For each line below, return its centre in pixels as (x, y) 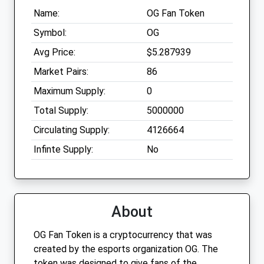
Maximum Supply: (70, 91)
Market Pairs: (61, 72)
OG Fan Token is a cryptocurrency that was (123, 235)
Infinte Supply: (63, 150)
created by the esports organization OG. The (126, 249)
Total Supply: (61, 111)
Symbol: (50, 33)
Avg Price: (55, 52)
